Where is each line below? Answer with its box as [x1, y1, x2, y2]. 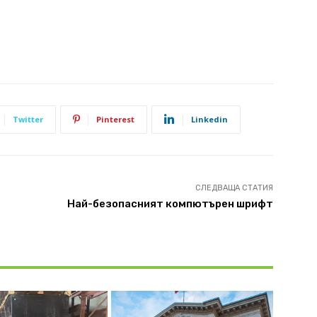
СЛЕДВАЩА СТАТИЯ [195, 183, 273, 192]
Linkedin [191, 113, 228, 125]
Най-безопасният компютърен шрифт [67, 197, 273, 210]
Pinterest [96, 113, 134, 125]
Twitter [13, 113, 43, 125]
